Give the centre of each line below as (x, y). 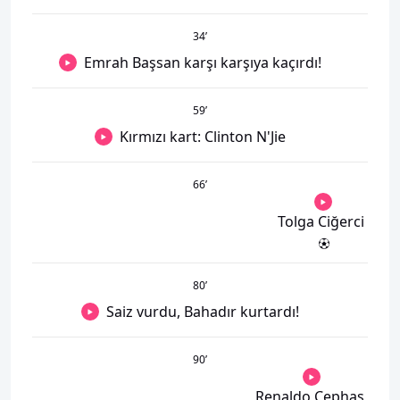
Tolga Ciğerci (321, 221)
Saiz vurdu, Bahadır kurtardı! (203, 312)
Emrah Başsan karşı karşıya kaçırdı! (203, 62)
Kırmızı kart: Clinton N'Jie (203, 137)
